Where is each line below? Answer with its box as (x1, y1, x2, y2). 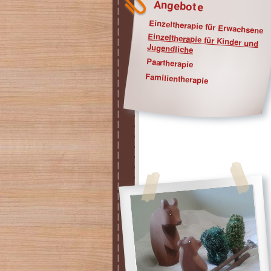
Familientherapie (145, 70, 209, 87)
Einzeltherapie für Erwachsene (148, 16, 264, 36)
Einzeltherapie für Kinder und (148, 30, 260, 49)
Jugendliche (146, 41, 194, 56)
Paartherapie (146, 55, 194, 70)
